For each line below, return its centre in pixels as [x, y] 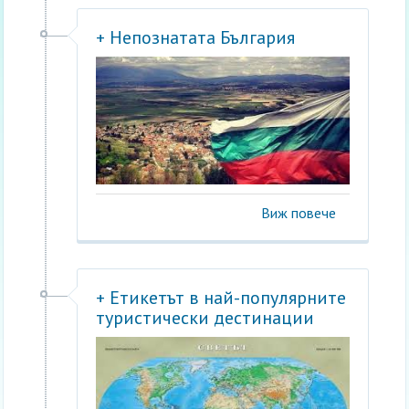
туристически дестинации [205, 317]
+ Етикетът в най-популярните [221, 297]
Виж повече [298, 212]
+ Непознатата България [196, 37]
